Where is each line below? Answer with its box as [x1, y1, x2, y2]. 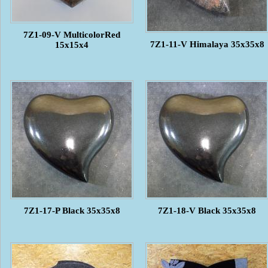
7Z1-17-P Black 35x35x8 [23, 205, 120, 215]
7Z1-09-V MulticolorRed [23, 29, 120, 39]
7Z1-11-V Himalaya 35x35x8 [150, 39, 264, 49]
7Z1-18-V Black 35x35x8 [158, 205, 256, 215]
